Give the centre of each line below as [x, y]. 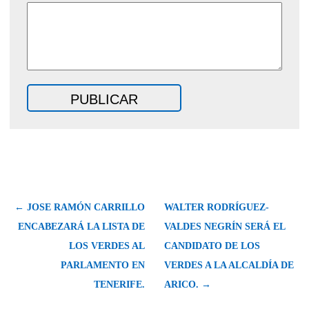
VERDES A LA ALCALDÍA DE [229, 265]
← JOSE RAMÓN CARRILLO [80, 207]
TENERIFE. [119, 284]
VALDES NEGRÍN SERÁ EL [225, 226]
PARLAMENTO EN [103, 265]
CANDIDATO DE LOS [212, 246]
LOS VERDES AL [107, 246]
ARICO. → [188, 284]
